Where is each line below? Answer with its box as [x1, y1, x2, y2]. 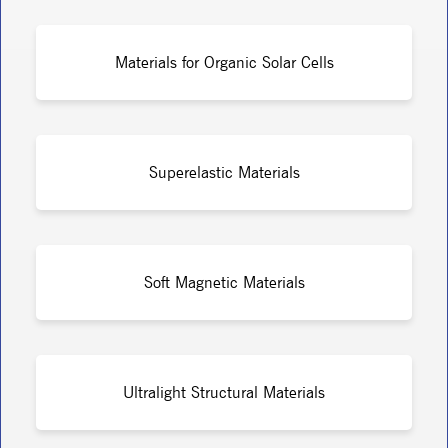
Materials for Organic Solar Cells [114, 52, 334, 72]
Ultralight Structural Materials [123, 382, 325, 402]
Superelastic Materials [148, 162, 300, 182]
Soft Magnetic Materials [143, 272, 305, 292]
